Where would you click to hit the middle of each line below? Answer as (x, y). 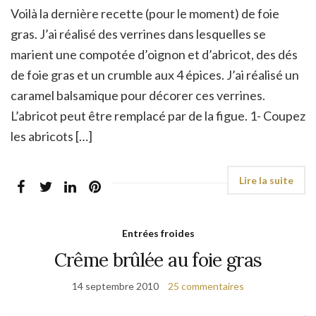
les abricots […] (51, 136)
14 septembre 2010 (115, 286)
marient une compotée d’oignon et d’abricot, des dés (154, 54)
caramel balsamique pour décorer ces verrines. (138, 95)
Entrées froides (158, 233)
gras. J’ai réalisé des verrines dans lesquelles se (138, 34)
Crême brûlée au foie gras (158, 260)
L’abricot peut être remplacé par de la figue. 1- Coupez (158, 115)
